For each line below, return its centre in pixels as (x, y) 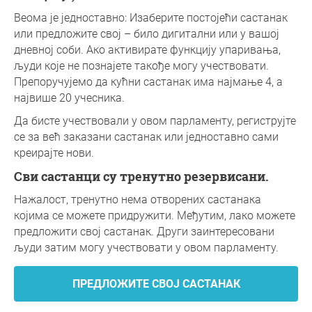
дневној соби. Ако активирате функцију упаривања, (147, 50)
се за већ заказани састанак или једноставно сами (146, 137)
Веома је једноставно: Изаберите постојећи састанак (151, 18)
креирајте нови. (54, 153)
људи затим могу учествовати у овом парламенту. (146, 248)
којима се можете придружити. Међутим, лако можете (155, 216)
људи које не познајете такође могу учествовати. (141, 66)
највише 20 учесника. (69, 98)
